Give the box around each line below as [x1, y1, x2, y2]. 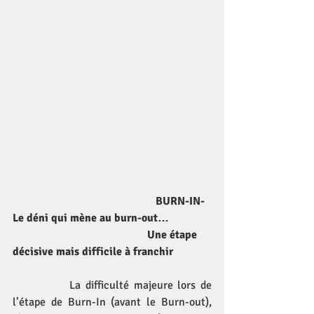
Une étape [13, 228, 147, 242]
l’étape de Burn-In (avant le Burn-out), [13, 295, 212, 309]
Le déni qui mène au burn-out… [13, 211, 172, 225]
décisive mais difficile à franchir [13, 245, 173, 259]
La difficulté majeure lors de [69, 278, 212, 292]
